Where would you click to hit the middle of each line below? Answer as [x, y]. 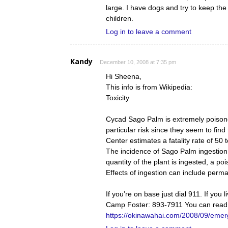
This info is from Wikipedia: [149, 87]
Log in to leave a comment [149, 32]
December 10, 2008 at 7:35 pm [138, 62]
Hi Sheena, [124, 76]
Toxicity [118, 98]
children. [120, 18]
